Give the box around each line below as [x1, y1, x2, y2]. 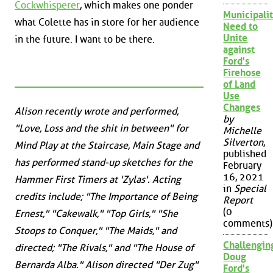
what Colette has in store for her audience [15, 16, 199, 28]
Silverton [223, 136, 264, 149]
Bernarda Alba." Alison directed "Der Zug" [15, 259, 198, 271]
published [223, 148, 267, 160]
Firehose [223, 67, 261, 79]
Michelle [223, 125, 262, 137]
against [223, 44, 255, 56]
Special [234, 183, 267, 195]
